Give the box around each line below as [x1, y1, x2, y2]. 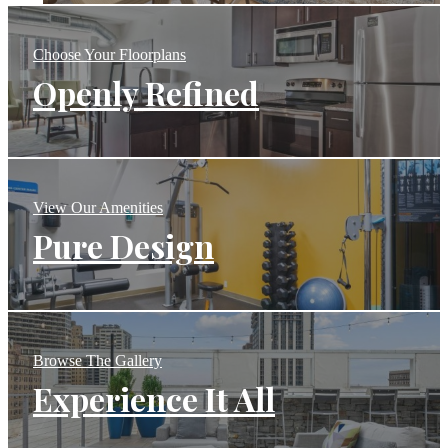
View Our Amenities [33, 198, 163, 216]
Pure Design [33, 223, 214, 267]
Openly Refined [33, 70, 259, 114]
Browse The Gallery [33, 351, 162, 369]
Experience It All [33, 376, 275, 420]
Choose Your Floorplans [33, 45, 186, 63]
